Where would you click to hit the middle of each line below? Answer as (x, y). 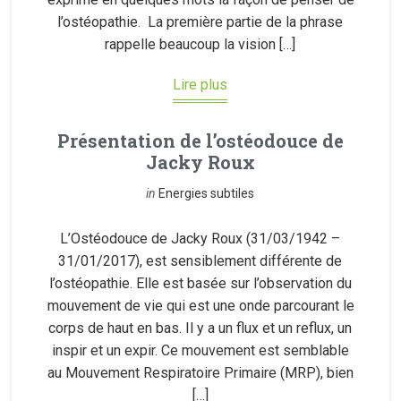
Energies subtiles (207, 193)
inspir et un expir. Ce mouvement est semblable (200, 350)
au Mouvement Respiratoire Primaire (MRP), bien (200, 373)
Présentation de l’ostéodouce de (200, 141)
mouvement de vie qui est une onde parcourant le (200, 306)
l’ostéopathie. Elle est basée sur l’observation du (200, 283)
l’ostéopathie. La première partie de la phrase (200, 22)
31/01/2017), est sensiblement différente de (200, 261)
